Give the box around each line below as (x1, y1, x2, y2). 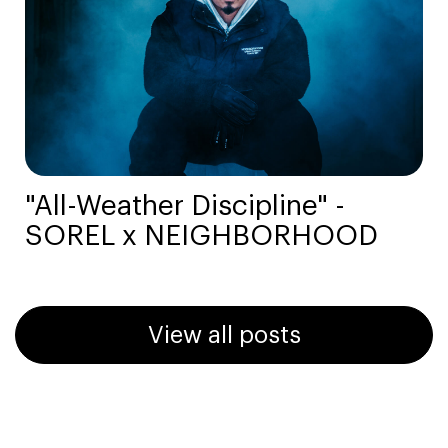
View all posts (147, 322, 301, 347)
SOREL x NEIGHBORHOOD (25, 221, 378, 250)
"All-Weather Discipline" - (25, 191, 345, 220)
